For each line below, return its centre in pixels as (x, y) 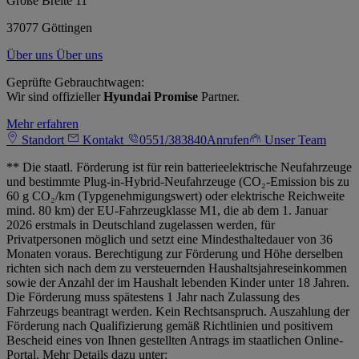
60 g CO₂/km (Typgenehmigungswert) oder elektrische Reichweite (175, 196)
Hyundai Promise (151, 97)
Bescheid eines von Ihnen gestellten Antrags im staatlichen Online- (175, 341)
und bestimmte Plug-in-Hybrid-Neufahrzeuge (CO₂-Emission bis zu (178, 182)
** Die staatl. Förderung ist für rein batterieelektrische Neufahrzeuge (179, 167)
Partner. (219, 97)
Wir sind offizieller (55, 97)
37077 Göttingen (49, 28)
